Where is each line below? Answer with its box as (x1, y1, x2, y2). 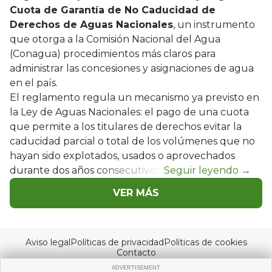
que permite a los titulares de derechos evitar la (10, 120, 242, 132)
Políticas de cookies (163, 236, 247, 248)
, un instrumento (173, 18, 255, 30)
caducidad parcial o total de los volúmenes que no (10, 135, 255, 147)
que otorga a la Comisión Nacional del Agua (10, 33, 220, 45)
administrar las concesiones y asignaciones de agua (10, 62, 254, 74)
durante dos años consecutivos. (10, 164, 164, 176)
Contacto (116, 246, 156, 258)
